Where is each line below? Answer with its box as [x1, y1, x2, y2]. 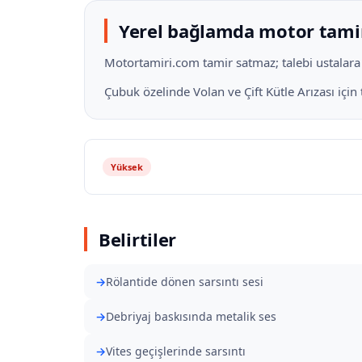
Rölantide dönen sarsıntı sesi [106, 274, 263, 289]
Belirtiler [99, 227, 176, 251]
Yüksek [111, 161, 143, 173]
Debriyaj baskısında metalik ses [106, 309, 276, 324]
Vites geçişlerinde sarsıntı [106, 343, 246, 359]
